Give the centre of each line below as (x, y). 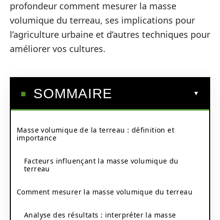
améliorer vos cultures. (58, 49)
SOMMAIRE (73, 93)
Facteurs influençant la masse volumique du (101, 161)
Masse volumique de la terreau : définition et (96, 130)
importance (37, 137)
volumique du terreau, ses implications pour (102, 20)
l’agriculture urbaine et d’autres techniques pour (110, 34)
